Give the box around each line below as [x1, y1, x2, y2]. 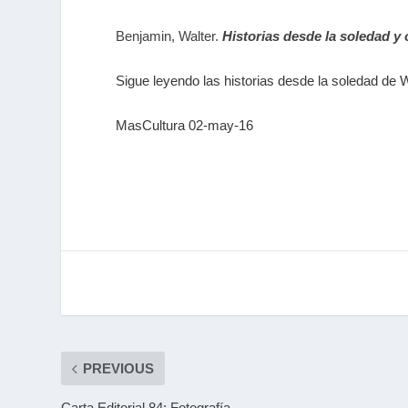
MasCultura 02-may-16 [116, 117, 254, 134]
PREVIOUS [83, 361, 155, 377]
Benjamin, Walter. [116, 28, 219, 45]
